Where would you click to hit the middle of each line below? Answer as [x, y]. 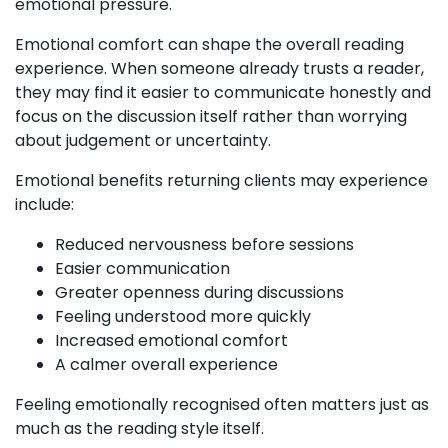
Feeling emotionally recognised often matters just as [222, 404]
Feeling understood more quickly [183, 316]
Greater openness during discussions [199, 292]
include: [44, 204]
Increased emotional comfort [171, 340]
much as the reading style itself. [139, 428]
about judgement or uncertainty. [143, 140]
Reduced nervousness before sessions [204, 244]
